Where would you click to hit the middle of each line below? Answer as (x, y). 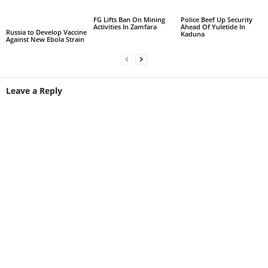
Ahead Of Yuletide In (213, 27)
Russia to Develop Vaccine (46, 32)
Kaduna (192, 34)
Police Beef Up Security (216, 20)
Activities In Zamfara (125, 27)
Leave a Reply (34, 91)
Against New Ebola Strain (45, 39)
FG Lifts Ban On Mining (129, 20)
